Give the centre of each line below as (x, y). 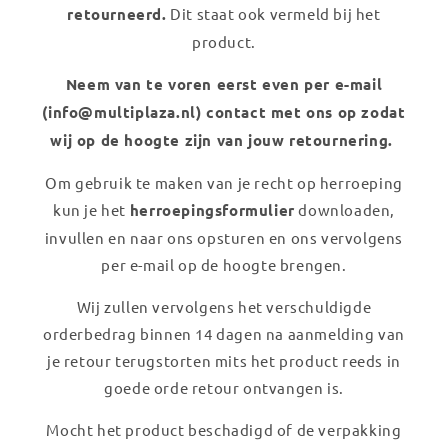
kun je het (91, 209)
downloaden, (344, 209)
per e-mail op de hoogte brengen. (224, 264)
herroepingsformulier (212, 209)
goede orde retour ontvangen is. (224, 387)
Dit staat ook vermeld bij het (273, 13)
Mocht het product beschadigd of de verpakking (224, 429)
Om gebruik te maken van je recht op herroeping (224, 182)
